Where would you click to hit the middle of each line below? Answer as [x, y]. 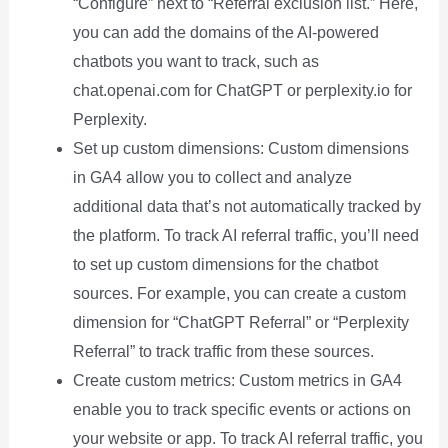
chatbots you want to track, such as [195, 62]
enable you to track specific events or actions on [241, 410]
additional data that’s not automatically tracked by [246, 207]
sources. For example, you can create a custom [239, 294]
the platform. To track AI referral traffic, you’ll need [245, 236]
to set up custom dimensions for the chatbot [225, 265]
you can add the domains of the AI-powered [225, 33]
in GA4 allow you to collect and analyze [212, 178]
